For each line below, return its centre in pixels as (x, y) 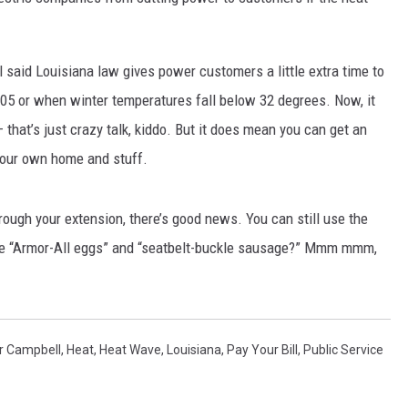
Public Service (343, 350)
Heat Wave (130, 350)
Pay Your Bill (262, 350)
